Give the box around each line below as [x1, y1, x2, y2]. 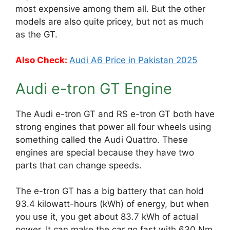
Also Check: [15, 55, 69, 65]
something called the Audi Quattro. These [15, 134, 188, 145]
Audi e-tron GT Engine [15, 79, 172, 98]
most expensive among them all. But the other [15, 3, 205, 14]
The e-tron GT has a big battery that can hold [15, 186, 204, 196]
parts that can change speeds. [15, 160, 142, 170]
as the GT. [15, 29, 57, 40]
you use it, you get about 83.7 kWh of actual [15, 212, 198, 222]
